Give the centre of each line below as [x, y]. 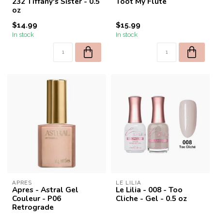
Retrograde [33, 207]
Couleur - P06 [37, 198]
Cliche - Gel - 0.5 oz [151, 198]
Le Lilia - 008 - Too [149, 190]
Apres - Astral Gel [45, 190]
